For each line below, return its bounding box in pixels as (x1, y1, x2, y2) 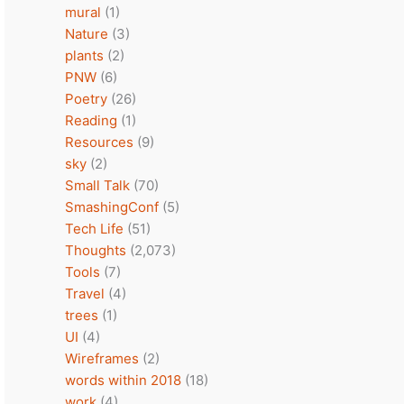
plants (65, 47, 104, 64)
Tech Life (65, 220, 124, 237)
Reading (65, 112, 117, 129)
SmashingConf (65, 198, 159, 216)
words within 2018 (65, 372, 181, 389)
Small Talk (65, 177, 130, 194)
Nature (65, 25, 108, 42)
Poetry (65, 90, 107, 107)
